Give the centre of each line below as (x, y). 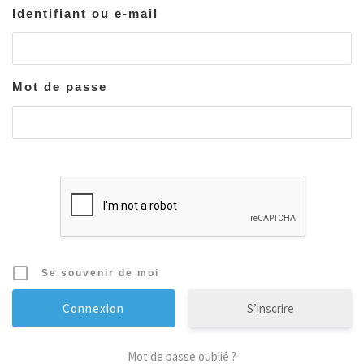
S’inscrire (270, 308)
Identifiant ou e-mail (85, 13)
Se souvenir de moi (100, 273)
